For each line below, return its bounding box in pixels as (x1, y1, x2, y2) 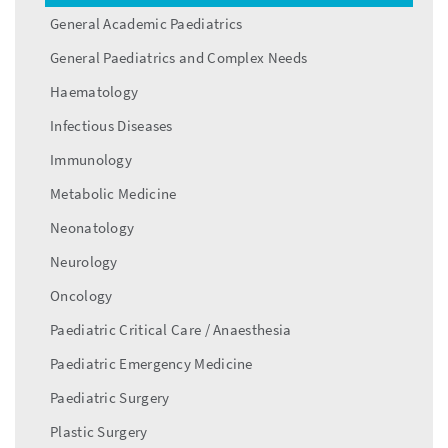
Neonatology (50, 217, 135, 237)
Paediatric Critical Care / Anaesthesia (50, 319, 292, 339)
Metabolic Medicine (50, 183, 177, 203)
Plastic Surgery (50, 421, 148, 441)
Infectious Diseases (50, 115, 173, 135)
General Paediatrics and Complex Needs (50, 47, 308, 67)
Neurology (50, 251, 118, 271)
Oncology (50, 285, 113, 305)
